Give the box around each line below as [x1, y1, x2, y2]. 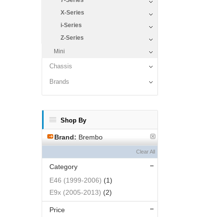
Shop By [61, 117, 86, 124]
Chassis [49, 62, 72, 70]
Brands [49, 78, 69, 85]
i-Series [61, 22, 82, 29]
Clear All [136, 149, 155, 155]
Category [49, 163, 77, 170]
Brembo [77, 133, 103, 141]
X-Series [61, 9, 84, 16]
